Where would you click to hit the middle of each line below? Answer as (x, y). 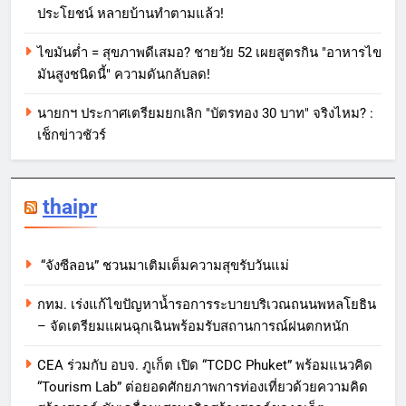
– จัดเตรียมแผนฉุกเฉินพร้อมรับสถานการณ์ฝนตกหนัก (193, 327)
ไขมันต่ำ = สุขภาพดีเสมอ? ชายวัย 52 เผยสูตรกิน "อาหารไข (209, 53)
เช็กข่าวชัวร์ (72, 135)
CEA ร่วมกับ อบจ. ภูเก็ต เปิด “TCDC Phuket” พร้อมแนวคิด (205, 366)
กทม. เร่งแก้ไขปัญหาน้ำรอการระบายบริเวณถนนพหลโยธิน (207, 305)
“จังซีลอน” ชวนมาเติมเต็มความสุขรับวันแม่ (163, 266)
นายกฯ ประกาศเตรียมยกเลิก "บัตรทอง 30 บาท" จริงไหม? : (205, 114)
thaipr (70, 207)
